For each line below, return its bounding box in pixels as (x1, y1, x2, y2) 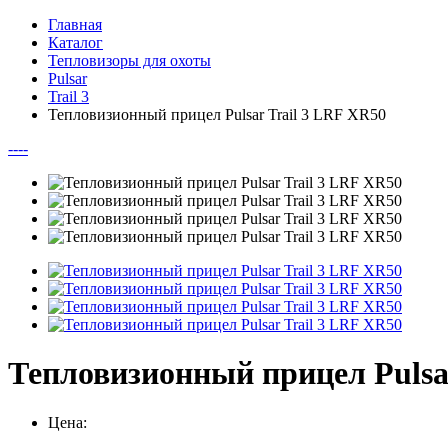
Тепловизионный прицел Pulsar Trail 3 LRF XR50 (48, 106, 386, 123)
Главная (48, 16, 102, 33)
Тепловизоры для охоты (48, 52, 211, 69)
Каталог (48, 34, 103, 51)
